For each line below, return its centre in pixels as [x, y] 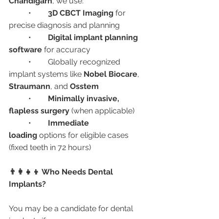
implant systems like [46, 74]
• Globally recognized [19, 62]
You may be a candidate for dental [72, 208]
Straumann [30, 86]
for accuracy [66, 50]
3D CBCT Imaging [81, 13]
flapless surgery [39, 111]
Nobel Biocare [110, 74]
